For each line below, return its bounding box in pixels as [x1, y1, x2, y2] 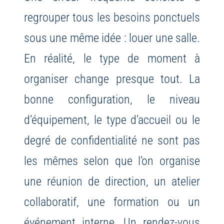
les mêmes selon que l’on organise [23, 153, 200, 168]
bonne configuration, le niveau [23, 92, 200, 107]
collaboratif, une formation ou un [23, 194, 200, 209]
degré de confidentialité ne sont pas [23, 133, 200, 148]
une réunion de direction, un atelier [23, 174, 200, 189]
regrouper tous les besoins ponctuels [23, 10, 200, 25]
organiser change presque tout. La [23, 71, 200, 86]
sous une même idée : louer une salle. [23, 30, 200, 45]
